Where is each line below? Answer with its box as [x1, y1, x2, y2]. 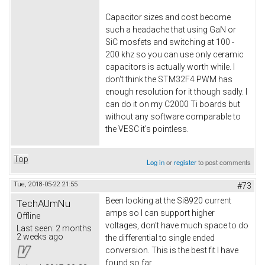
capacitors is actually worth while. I [105, 62, 235, 72]
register [174, 157, 197, 167]
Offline [17, 211, 40, 221]
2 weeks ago [17, 232, 63, 242]
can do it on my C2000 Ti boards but [105, 99, 240, 109]
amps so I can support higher [105, 208, 215, 218]
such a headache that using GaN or [105, 25, 236, 35]
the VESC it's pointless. [105, 124, 189, 134]
